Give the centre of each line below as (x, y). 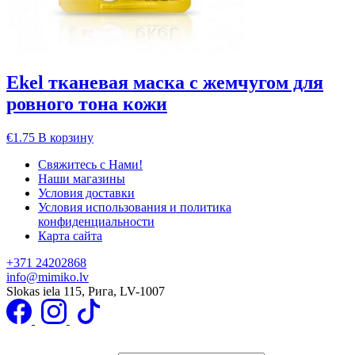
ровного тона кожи (87, 103)
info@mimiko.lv (48, 277)
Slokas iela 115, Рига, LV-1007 (86, 291)
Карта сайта (70, 235)
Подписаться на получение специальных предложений (148, 340)
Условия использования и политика (135, 207)
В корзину (66, 137)
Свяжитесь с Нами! (90, 164)
